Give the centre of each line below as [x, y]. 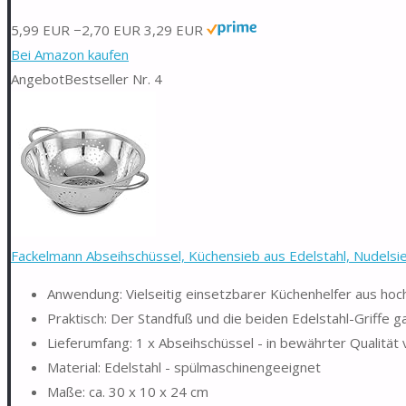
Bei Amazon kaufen [70, 54]
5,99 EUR [40, 29]
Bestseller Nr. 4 [113, 78]
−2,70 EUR [107, 29]
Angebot [38, 78]
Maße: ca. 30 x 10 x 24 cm [128, 391]
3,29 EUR [174, 29]
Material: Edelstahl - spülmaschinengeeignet [184, 367]
